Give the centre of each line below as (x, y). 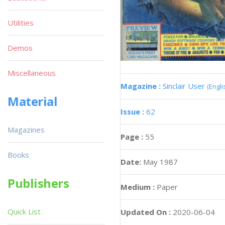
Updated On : (146, 212)
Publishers (38, 183)
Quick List (24, 211)
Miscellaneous (32, 73)
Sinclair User (185, 86)
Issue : (133, 111)
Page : (133, 136)
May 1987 (160, 161)
